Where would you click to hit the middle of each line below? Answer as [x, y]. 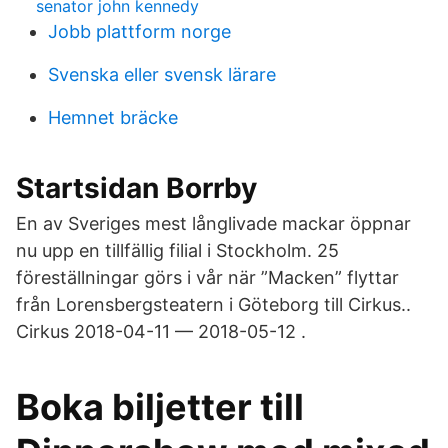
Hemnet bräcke [113, 117]
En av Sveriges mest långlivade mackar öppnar [213, 223]
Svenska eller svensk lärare [162, 74]
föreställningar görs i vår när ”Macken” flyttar [207, 277]
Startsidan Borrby [136, 188]
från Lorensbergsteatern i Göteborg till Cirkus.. [213, 304]
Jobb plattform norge [139, 31]
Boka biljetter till [160, 407]
